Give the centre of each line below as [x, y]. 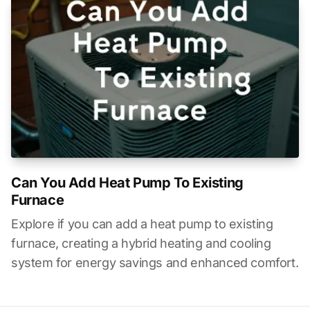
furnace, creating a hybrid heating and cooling [141, 244]
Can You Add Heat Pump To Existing [127, 183]
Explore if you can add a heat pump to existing [142, 224]
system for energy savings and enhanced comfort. [155, 263]
